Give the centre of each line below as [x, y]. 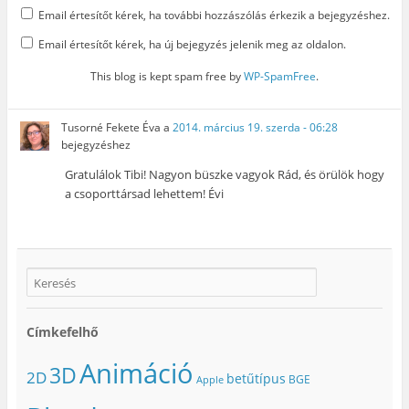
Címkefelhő [62, 332]
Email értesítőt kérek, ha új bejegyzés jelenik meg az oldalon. [192, 44]
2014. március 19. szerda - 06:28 [256, 127]
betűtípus [256, 378]
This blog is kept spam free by [167, 76]
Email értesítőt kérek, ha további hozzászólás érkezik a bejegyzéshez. [214, 15]
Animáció [136, 373]
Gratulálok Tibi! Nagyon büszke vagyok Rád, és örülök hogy [225, 174]
